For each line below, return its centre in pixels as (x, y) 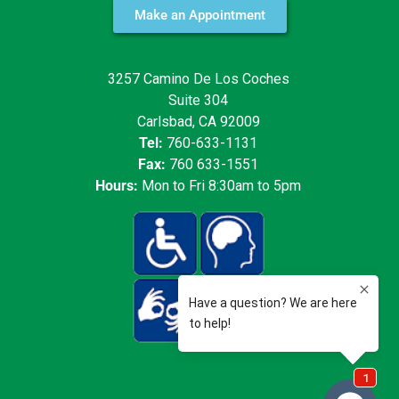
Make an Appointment (199, 16)
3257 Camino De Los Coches (198, 79)
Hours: (117, 186)
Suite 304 (199, 101)
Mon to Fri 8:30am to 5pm (220, 186)
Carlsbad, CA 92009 (198, 122)
